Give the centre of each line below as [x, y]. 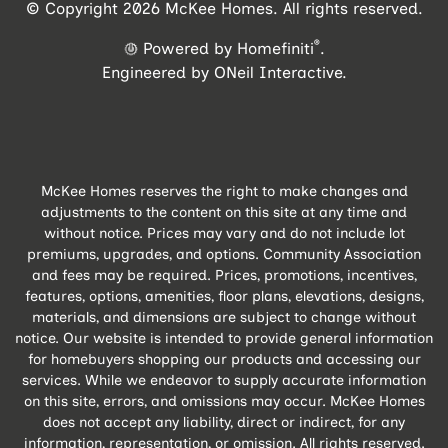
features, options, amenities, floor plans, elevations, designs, [224, 295]
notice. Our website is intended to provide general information [224, 337]
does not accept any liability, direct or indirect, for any [224, 421]
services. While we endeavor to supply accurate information [224, 379]
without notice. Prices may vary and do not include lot [224, 232]
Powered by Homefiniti [228, 48]
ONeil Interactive [277, 72]
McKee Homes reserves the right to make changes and [224, 190]
